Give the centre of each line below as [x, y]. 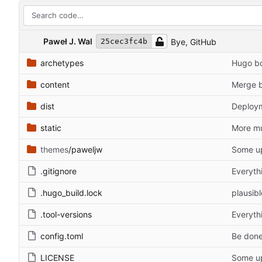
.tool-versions [66, 215]
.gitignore [58, 171]
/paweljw [85, 150]
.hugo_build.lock [71, 193]
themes [54, 150]
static [51, 128]
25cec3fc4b [124, 42]
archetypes [62, 63]
